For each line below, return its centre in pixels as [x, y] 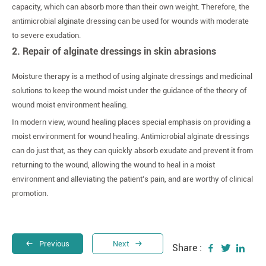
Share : [187, 248]
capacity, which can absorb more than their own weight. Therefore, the [131, 7]
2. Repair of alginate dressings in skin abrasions [114, 51]
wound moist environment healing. [70, 105]
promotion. [30, 193]
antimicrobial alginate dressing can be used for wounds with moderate [130, 21]
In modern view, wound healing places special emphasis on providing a [131, 122]
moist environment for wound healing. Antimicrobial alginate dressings [131, 136]
